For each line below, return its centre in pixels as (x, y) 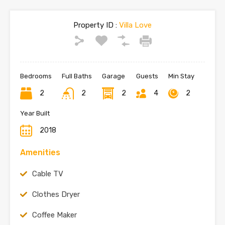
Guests (147, 76)
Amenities (40, 152)
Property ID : (95, 25)
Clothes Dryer (56, 194)
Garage (114, 76)
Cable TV (48, 174)
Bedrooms (36, 76)
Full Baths (77, 76)
